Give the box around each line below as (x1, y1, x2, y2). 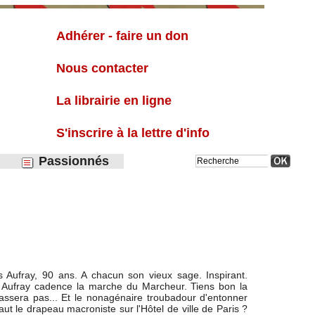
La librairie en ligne (56, 94, 172, 108)
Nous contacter (56, 61, 148, 76)
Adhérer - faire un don (56, 29, 188, 44)
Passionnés (35, 154, 109, 169)
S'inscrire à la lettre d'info (56, 126, 210, 141)
